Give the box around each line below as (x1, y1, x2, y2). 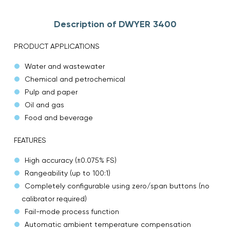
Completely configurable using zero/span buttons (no (25, 181, 209, 190)
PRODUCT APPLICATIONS (14, 42, 100, 50)
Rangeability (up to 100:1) (25, 168, 110, 177)
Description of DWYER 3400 (53, 18, 177, 30)
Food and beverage (25, 113, 93, 122)
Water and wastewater (25, 62, 105, 70)
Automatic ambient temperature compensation (25, 220, 191, 228)
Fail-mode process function (25, 207, 119, 216)
